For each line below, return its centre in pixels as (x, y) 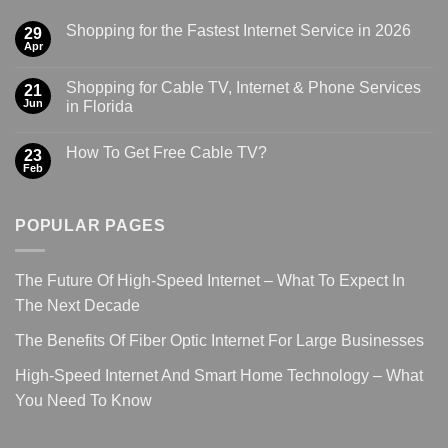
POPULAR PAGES (90, 226)
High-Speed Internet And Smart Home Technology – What (219, 375)
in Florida (99, 107)
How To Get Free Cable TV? (166, 153)
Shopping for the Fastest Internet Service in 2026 (238, 31)
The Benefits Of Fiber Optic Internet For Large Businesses (219, 340)
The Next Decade (77, 305)
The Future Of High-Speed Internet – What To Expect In (210, 280)
